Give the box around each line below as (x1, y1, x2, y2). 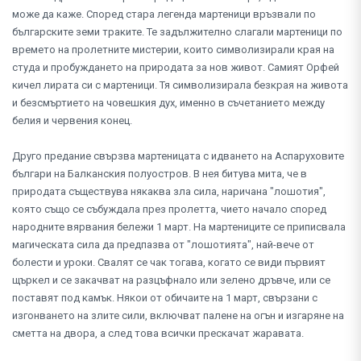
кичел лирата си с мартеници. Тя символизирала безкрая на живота (12, 78, 348, 91)
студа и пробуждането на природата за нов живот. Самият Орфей (12, 60, 339, 73)
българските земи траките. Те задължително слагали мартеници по (12, 25, 342, 38)
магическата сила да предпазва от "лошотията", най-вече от (12, 238, 314, 251)
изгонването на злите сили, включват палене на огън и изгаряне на (12, 309, 344, 322)
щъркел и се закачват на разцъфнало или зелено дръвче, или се (12, 273, 330, 286)
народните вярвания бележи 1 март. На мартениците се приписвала (12, 220, 346, 233)
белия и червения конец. (12, 114, 132, 127)
